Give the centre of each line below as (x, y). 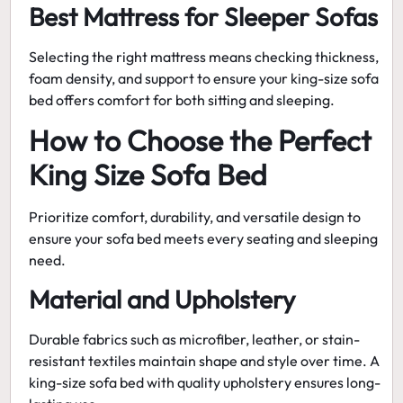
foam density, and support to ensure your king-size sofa (204, 78)
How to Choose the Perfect (201, 141)
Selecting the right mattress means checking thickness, (204, 56)
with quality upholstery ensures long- (264, 382)
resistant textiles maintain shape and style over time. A (205, 360)
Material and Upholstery (162, 299)
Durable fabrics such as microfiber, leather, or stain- (195, 339)
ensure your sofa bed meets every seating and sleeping (204, 239)
